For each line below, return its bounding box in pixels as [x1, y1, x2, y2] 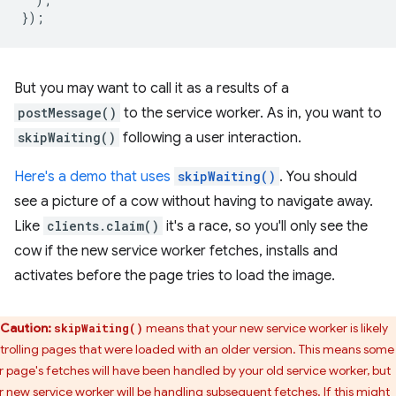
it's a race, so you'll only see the [163, 217, 368, 235]
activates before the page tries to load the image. [14, 266, 335, 285]
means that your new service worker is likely [143, 319, 388, 336]
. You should [279, 167, 357, 186]
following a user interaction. [119, 128, 301, 147]
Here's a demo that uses [14, 167, 174, 186]
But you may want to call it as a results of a [14, 79, 289, 97]
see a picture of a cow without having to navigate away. [14, 192, 373, 210]
